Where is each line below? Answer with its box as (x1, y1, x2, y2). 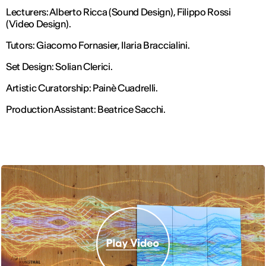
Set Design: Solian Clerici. (6, 61, 113, 73)
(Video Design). (6, 18, 71, 30)
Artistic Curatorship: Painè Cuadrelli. (6, 82, 158, 94)
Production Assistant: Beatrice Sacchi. (6, 103, 166, 116)
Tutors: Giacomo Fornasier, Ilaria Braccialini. (6, 39, 190, 52)
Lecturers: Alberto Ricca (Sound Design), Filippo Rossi (6, 6, 231, 18)
